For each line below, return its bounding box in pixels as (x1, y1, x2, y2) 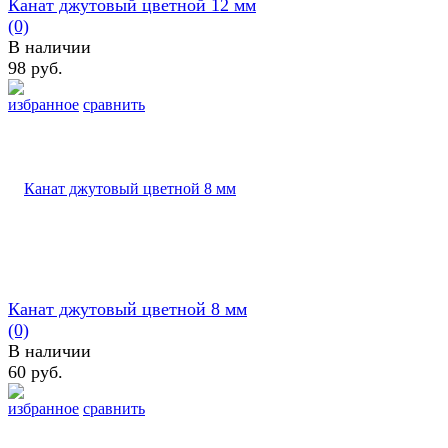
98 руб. (8, 57, 63, 78)
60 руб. (8, 361, 63, 382)
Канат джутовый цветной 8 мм (8, 298, 247, 319)
